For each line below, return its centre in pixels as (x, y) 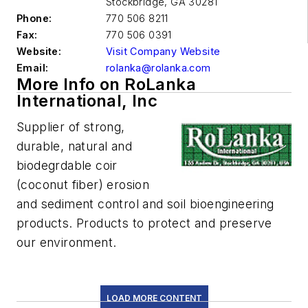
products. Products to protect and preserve (144, 223)
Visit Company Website (163, 51)
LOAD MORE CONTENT (154, 298)
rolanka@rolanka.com (158, 68)
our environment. (67, 242)
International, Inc (87, 101)
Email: (33, 68)
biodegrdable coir (67, 165)
